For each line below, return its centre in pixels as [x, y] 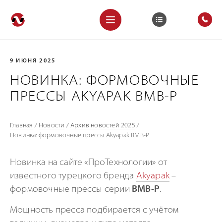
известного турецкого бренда [73, 176]
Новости [52, 126]
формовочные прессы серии [71, 190]
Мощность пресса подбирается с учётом [94, 210]
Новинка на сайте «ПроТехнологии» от [89, 163]
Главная [22, 126]
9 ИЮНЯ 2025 [33, 61]
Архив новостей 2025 [103, 126]
